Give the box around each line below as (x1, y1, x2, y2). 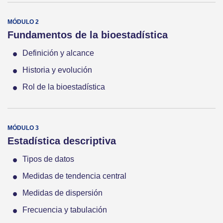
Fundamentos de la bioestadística (7, 29, 168, 41)
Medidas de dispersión (22, 189, 103, 198)
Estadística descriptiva (7, 135, 116, 147)
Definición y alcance (22, 49, 94, 58)
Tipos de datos (22, 155, 74, 164)
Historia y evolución (22, 66, 92, 75)
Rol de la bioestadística (22, 83, 105, 92)
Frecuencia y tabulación (22, 206, 107, 215)
